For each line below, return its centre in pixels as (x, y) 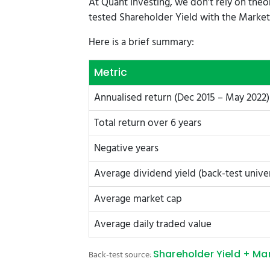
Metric (111, 72)
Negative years (126, 148)
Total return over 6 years (148, 123)
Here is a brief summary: (141, 42)
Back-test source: (121, 255)
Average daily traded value (153, 224)
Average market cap (138, 199)
